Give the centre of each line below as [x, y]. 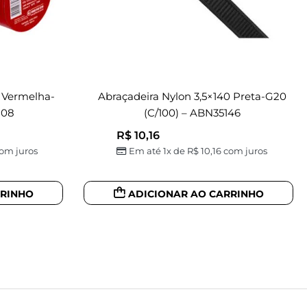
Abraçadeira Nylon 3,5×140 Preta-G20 [192, 96]
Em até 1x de [158, 151]
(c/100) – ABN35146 [192, 112]
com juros [245, 151]
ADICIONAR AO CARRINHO [196, 194]
